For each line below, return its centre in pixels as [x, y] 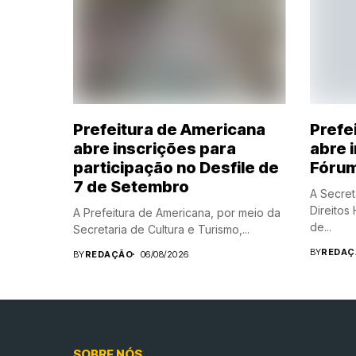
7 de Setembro [131, 186]
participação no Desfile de [176, 167]
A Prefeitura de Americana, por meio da [177, 212]
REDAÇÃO [108, 254]
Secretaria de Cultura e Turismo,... [161, 229]
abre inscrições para [155, 148]
